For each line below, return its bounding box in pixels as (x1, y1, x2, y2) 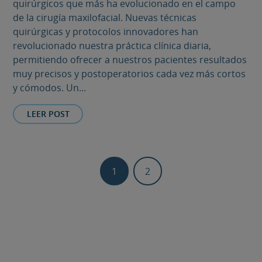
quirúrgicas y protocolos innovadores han (13, 25, 199, 38)
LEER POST (26, 108, 70, 120)
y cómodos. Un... (13, 81, 87, 94)
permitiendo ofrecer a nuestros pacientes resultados (13, 53, 247, 66)
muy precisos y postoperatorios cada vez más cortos (13, 67, 246, 80)
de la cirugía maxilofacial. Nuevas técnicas (13, 11, 197, 24)
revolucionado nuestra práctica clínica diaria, (13, 39, 212, 52)
